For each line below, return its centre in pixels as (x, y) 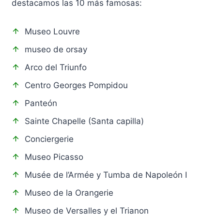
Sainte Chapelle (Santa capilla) (84, 121)
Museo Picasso (54, 157)
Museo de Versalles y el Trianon (87, 211)
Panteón (41, 103)
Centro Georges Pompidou (76, 85)
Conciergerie (49, 139)
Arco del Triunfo (56, 68)
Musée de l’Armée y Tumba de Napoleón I (106, 175)
